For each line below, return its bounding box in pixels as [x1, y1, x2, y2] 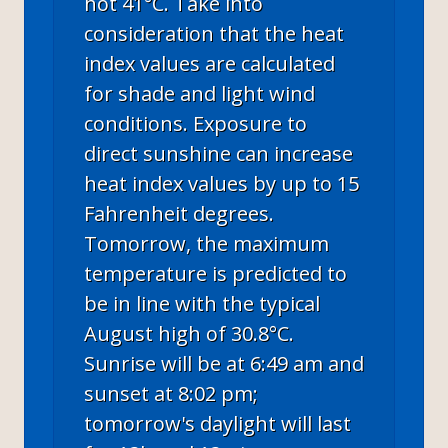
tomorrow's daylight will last [84, 409, 351, 437]
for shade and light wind [84, 79, 315, 107]
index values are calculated [84, 49, 335, 77]
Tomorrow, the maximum [84, 229, 329, 257]
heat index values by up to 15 [84, 169, 359, 197]
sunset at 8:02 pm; [84, 379, 258, 407]
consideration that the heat [84, 19, 344, 47]
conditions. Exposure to [84, 109, 307, 137]
